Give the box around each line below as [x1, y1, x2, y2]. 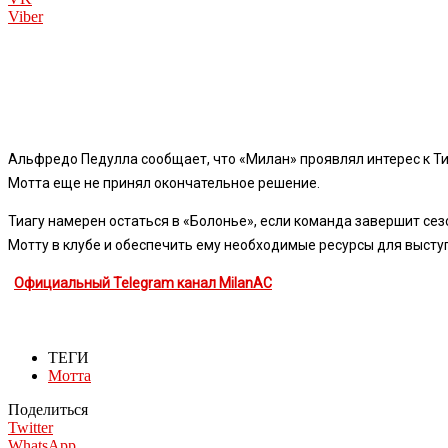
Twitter [8, 418, 53, 436]
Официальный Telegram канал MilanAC [14, 274, 272, 291]
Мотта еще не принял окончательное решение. [8, 174, 320, 191]
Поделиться [8, 400, 88, 418]
